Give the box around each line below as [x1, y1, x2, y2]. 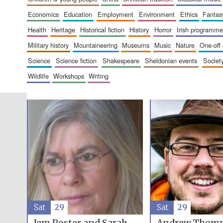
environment [143, 9, 175, 19]
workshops [59, 71, 84, 81]
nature [180, 40, 195, 50]
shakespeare [107, 56, 139, 66]
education [68, 9, 93, 19]
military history [33, 40, 69, 50]
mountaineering [79, 40, 117, 50]
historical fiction [85, 25, 125, 35]
